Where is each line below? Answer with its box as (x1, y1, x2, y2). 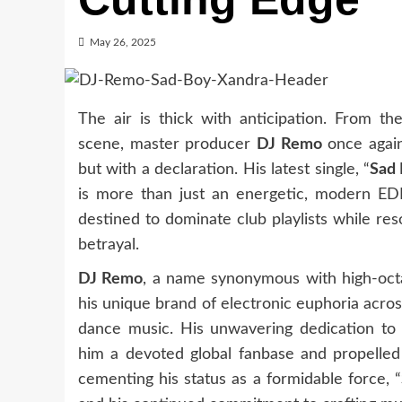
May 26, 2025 (90, 37, 156, 48)
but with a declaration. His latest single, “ (78, 161, 371, 178)
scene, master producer (78, 135, 257, 153)
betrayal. (78, 236, 139, 253)
